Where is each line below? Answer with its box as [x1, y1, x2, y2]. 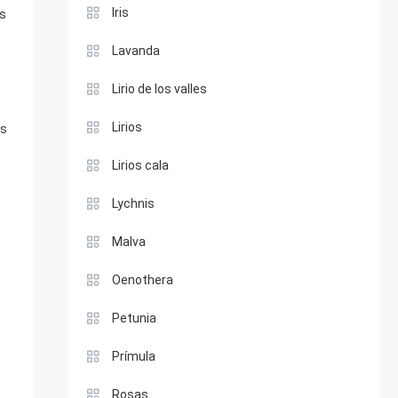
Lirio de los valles [111, 82, 207, 96]
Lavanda [111, 44, 160, 58]
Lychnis [111, 196, 155, 211]
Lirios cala [111, 158, 169, 172]
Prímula [111, 349, 155, 363]
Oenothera [111, 273, 173, 287]
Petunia [111, 311, 156, 325]
